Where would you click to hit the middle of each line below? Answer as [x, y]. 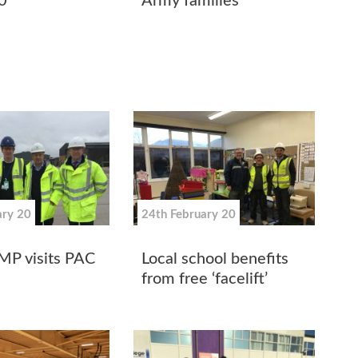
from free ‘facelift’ [205, 279]
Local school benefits [215, 259]
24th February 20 [189, 215]
